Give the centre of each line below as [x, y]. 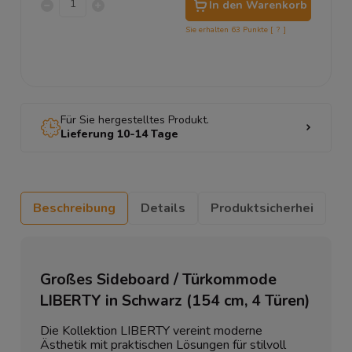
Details [163, 208]
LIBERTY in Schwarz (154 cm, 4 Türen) [175, 301]
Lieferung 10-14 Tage [119, 134]
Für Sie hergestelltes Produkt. [135, 120]
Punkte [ [257, 30]
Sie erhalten [208, 30]
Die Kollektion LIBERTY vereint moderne [151, 331]
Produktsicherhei [262, 208]
